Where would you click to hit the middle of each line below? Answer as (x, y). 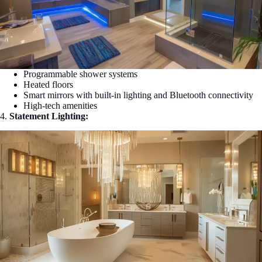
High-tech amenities (60, 105)
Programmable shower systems (80, 74)
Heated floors (48, 84)
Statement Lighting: (49, 116)
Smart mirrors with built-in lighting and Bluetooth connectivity (138, 95)
